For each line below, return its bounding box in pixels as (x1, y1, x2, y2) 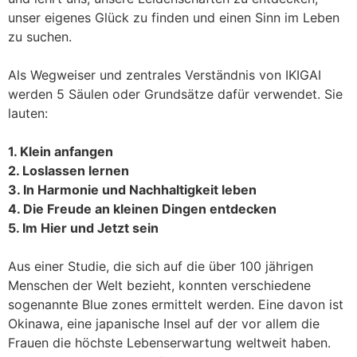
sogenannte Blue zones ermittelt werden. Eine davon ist (8, 296, 343, 312)
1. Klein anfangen (8, 143, 113, 159)
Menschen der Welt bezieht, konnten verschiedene (8, 277, 311, 293)
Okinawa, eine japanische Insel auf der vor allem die (8, 316, 320, 331)
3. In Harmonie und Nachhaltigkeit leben (8, 182, 257, 198)
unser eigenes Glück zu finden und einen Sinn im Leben (8, 10, 339, 25)
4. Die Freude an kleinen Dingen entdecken (8, 201, 277, 217)
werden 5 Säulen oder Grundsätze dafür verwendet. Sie (8, 86, 343, 102)
